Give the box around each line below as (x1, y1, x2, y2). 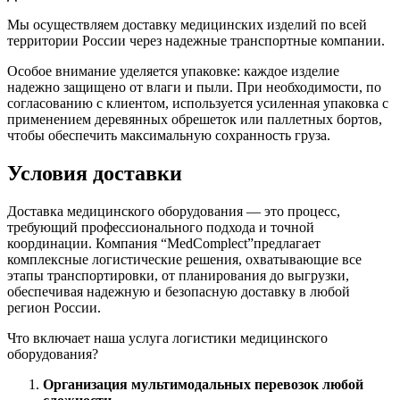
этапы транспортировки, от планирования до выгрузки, (7, 267, 349, 283)
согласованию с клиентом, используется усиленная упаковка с (7, 95, 388, 111)
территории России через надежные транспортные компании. (7, 32, 385, 48)
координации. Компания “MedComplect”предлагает (7, 235, 321, 251)
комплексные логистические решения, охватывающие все (7, 251, 362, 267)
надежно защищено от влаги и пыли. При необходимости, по (7, 79, 381, 95)
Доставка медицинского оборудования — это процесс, (7, 203, 340, 219)
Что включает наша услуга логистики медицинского (7, 329, 328, 346)
